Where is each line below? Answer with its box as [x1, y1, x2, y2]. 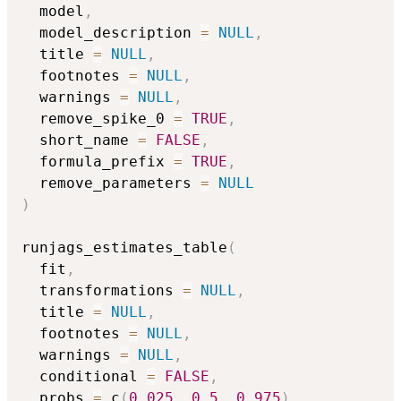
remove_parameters [21, 175, 200, 192]
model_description [21, 24, 200, 42]
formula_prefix [21, 153, 174, 171]
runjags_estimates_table [21, 239, 227, 257]
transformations [21, 282, 183, 300]
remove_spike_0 [21, 110, 174, 128]
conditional [21, 368, 147, 386]
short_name [21, 132, 138, 149]
